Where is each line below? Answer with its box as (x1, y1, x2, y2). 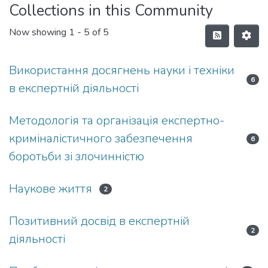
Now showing (9, 26, 69, 39)
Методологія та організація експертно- (9, 112, 224, 129)
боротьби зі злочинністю (9, 148, 144, 165)
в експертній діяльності (9, 80, 139, 96)
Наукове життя (9, 181, 92, 197)
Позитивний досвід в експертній (9, 213, 190, 229)
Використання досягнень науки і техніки (9, 62, 234, 78)
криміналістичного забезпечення (9, 130, 193, 147)
